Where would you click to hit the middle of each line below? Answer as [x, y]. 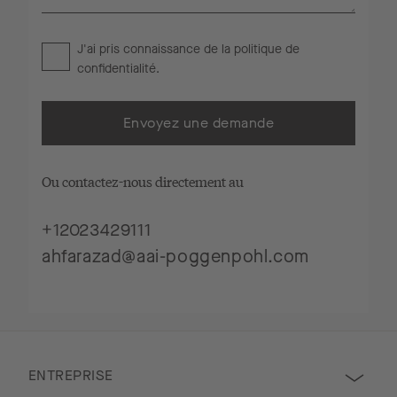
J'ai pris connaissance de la [156, 49]
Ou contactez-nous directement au [143, 181]
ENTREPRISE [71, 375]
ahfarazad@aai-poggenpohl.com [175, 257]
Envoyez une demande [198, 123]
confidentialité [117, 69]
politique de [267, 49]
